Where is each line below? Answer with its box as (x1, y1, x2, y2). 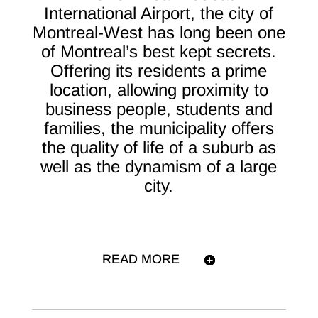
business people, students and (45, 99, 273, 119)
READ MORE (102, 252, 180, 266)
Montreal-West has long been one (32, 23, 285, 42)
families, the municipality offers (43, 119, 274, 138)
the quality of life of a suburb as (41, 138, 276, 157)
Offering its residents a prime (50, 61, 268, 80)
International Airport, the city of (44, 4, 274, 23)
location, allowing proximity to (49, 80, 268, 99)
